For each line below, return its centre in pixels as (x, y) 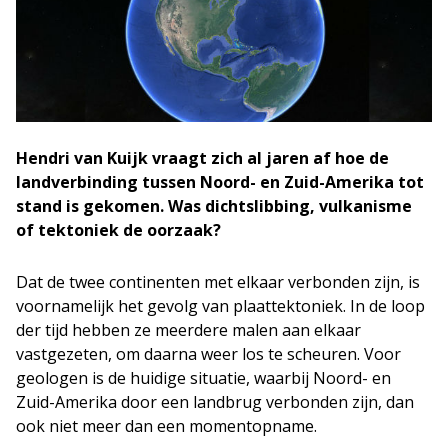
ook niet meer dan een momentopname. (166, 426)
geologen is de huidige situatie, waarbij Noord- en (203, 378)
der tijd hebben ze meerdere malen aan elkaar (188, 330)
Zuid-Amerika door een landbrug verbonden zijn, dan (215, 402)
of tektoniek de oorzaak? (118, 230)
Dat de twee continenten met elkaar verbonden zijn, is (218, 282)
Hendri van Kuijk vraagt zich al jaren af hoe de (202, 158)
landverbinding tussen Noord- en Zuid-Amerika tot (220, 182)
